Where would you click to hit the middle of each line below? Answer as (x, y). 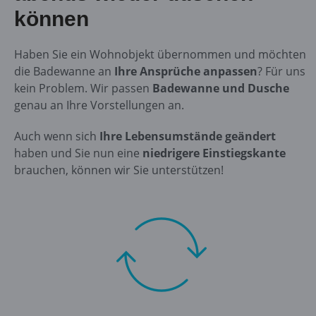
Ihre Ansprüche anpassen (186, 71)
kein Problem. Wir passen (83, 88)
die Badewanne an (64, 71)
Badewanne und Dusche (220, 88)
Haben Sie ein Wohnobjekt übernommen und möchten (160, 54)
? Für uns (281, 71)
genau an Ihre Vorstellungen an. (99, 105)
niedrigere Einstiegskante (214, 153)
